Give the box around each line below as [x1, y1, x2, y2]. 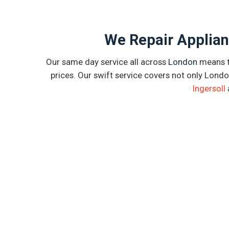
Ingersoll [193, 83, 225, 94]
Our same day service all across [46, 57, 168, 67]
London [168, 57, 197, 67]
